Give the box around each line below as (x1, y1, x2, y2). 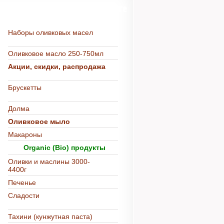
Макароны (8, 130, 42, 138)
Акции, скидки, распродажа (8, 62, 105, 70)
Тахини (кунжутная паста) (8, 212, 92, 220)
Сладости (8, 191, 39, 199)
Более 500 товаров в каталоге (7, 2, 127, 15)
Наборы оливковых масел (8, 28, 93, 36)
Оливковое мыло (8, 117, 70, 125)
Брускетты (8, 83, 41, 91)
